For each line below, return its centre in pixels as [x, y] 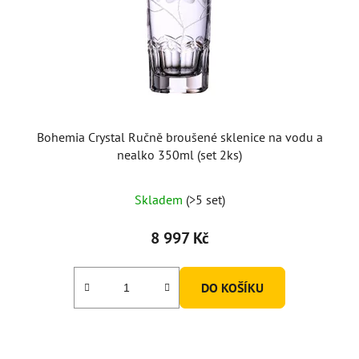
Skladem [160, 199]
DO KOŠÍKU [232, 287]
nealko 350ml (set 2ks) [179, 154]
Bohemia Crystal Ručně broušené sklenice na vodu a [179, 137]
